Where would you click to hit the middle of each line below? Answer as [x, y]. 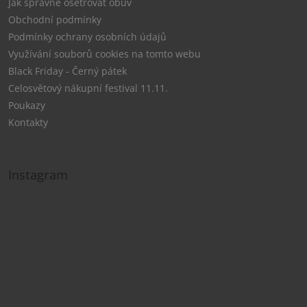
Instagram [38, 175]
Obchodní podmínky [55, 20]
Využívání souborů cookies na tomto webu [105, 54]
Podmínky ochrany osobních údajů [88, 37]
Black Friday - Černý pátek [68, 71]
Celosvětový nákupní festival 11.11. [88, 88]
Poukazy [27, 106]
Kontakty [28, 123]
